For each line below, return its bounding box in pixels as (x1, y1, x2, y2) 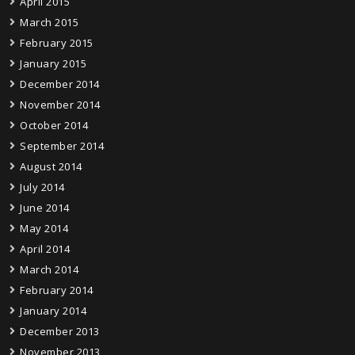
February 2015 (20, 36, 94, 50)
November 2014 (20, 97, 101, 112)
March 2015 (20, 15, 78, 29)
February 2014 (20, 283, 94, 297)
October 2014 (20, 118, 88, 132)
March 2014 (20, 262, 78, 277)
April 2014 (20, 242, 70, 256)
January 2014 (20, 303, 86, 318)
